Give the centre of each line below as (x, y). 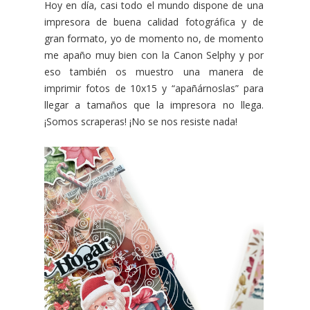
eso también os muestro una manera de (154, 71)
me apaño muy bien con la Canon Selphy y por (154, 55)
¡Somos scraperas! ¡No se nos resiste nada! (141, 121)
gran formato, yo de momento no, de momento (154, 38)
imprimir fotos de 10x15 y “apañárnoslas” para (154, 88)
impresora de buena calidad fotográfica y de (154, 21)
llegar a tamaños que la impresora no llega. (154, 104)
